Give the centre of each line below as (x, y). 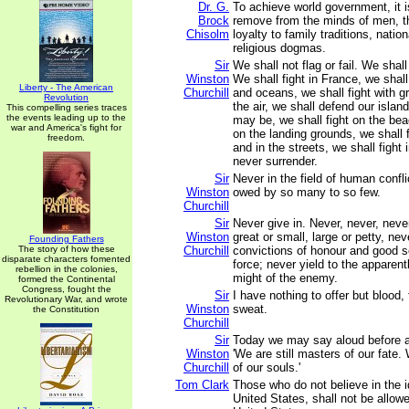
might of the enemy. (285, 278)
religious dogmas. (279, 48)
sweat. (250, 309)
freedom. (66, 137)
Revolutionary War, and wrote (66, 299)
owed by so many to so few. (307, 192)
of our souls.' (267, 367)
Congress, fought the (66, 289)
